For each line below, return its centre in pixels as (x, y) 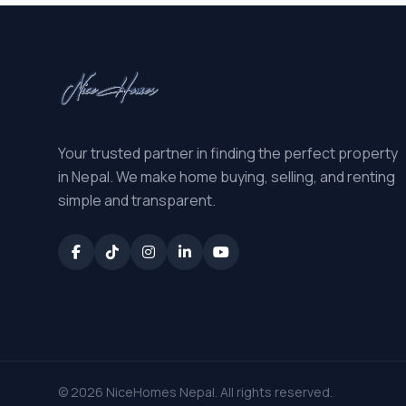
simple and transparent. (137, 201)
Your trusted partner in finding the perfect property (228, 154)
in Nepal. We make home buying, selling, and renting (227, 177)
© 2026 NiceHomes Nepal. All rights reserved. (195, 392)
